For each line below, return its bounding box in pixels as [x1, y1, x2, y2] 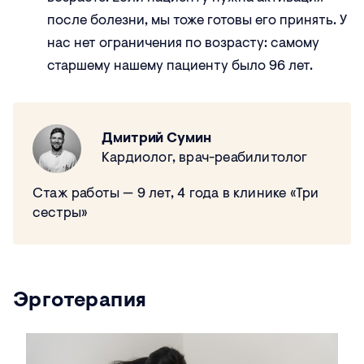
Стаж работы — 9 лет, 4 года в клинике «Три [32, 187, 319, 201]
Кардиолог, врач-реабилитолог [102, 151, 308, 166]
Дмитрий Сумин [102, 132, 211, 146]
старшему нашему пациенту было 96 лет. [47, 59, 313, 74]
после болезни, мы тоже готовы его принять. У [47, 14, 347, 28]
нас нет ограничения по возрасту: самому [47, 37, 319, 51]
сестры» [32, 206, 89, 221]
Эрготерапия [13, 291, 147, 313]
